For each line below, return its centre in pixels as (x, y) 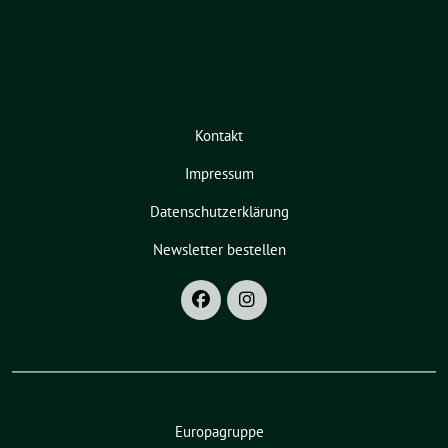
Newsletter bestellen (219, 249)
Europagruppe (219, 431)
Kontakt (219, 135)
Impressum (219, 173)
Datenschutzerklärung (219, 211)
